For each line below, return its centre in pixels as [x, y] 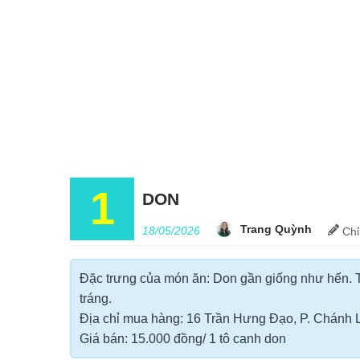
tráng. [96, 299]
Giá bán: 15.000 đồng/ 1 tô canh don [183, 339]
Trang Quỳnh [276, 229]
